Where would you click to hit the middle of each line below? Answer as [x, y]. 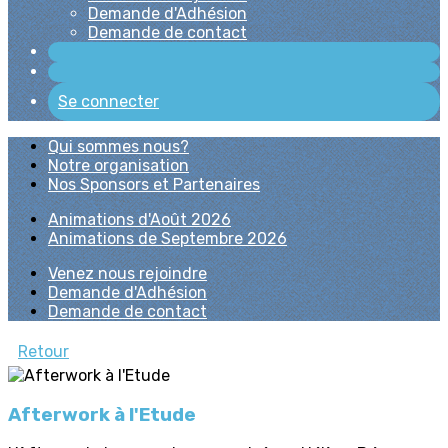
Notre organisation [118, 165]
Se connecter [108, 101]
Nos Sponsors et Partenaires [154, 184]
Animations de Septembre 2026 [167, 238]
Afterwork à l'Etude [102, 414]
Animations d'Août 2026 [139, 219]
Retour [43, 351]
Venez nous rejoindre [127, 273]
